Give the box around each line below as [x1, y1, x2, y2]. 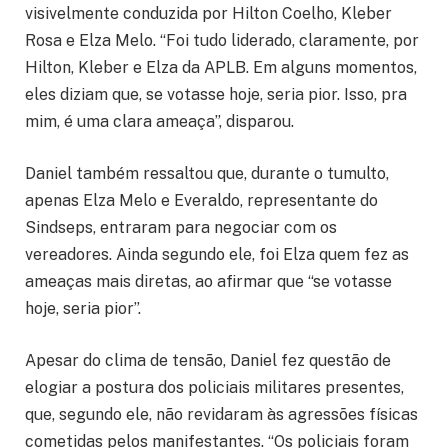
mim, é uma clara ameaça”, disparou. [25, 112, 294, 132]
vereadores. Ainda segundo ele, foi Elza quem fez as [25, 244, 409, 264]
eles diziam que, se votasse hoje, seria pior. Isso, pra [25, 85, 407, 105]
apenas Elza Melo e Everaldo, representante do [25, 190, 378, 210]
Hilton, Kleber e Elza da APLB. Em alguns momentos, [25, 58, 417, 78]
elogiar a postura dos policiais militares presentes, [25, 377, 404, 397]
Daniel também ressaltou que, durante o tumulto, [25, 163, 389, 183]
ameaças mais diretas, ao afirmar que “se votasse [25, 271, 392, 291]
